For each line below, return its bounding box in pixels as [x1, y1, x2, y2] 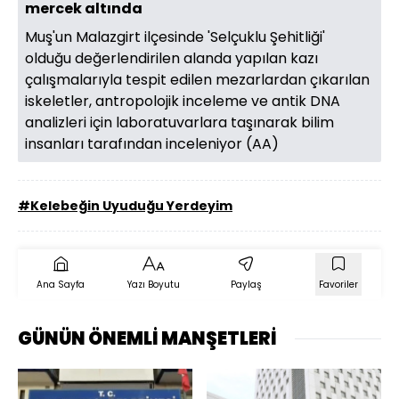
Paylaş [230, 278, 262, 292]
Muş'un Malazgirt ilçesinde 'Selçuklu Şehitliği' [25, 27, 325, 48]
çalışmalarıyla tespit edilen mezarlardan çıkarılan [25, 69, 370, 91]
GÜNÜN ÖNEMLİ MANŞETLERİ [18, 326, 277, 352]
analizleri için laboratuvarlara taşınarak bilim [25, 112, 334, 134]
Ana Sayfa [37, 278, 85, 292]
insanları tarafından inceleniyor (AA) [25, 134, 279, 155]
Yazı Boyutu [126, 278, 180, 292]
